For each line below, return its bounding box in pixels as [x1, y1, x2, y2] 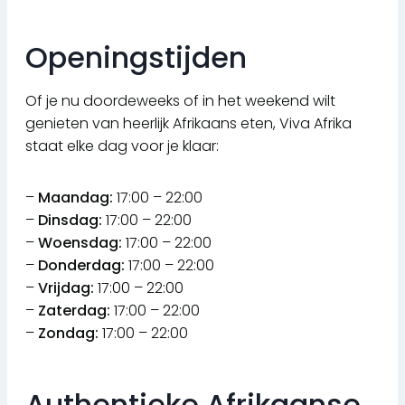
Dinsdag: [38, 210, 102, 231]
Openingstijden [25, 37, 247, 79]
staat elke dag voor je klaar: [25, 136, 219, 157]
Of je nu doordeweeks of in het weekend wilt [25, 90, 335, 112]
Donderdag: [38, 255, 125, 277]
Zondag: [38, 323, 99, 344]
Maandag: [38, 187, 113, 209]
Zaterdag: [38, 300, 110, 322]
